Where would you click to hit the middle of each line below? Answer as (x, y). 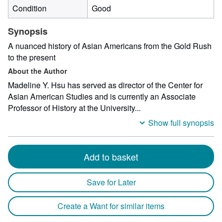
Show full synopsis (181, 123)
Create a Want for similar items (111, 206)
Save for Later (111, 182)
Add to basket (111, 157)
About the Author (37, 71)
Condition (29, 8)
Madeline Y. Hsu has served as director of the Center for (105, 85)
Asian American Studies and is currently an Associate (102, 96)
